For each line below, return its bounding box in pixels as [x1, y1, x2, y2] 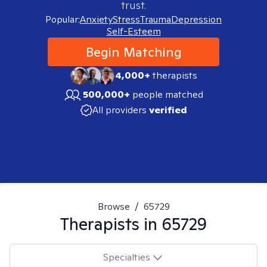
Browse [97, 200, 130, 213]
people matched [132, 88, 203, 101]
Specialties [103, 250, 150, 263]
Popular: [45, 13, 80, 26]
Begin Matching [85, 44, 182, 60]
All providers [92, 104, 147, 116]
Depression [171, 13, 222, 26]
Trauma [140, 13, 171, 26]
